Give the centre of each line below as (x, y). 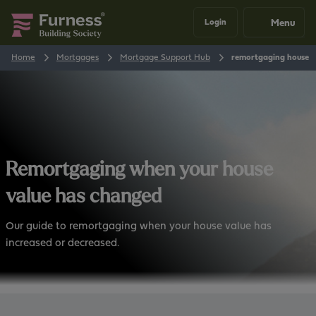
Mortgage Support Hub (165, 57)
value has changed (84, 196)
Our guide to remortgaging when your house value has (139, 226)
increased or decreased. (62, 243)
